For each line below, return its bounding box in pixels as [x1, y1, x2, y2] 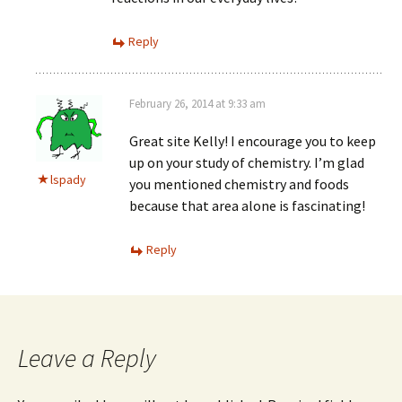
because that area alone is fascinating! [129, 197, 365, 214]
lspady [50, 171, 86, 188]
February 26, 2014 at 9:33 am [129, 96, 266, 111]
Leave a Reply [18, 342, 156, 374]
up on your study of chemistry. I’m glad [129, 153, 364, 171]
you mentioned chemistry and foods [129, 175, 349, 193]
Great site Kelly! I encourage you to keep [129, 132, 376, 150]
